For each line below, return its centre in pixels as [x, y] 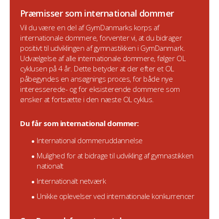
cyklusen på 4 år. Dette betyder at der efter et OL [97, 68]
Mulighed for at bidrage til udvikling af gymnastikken [115, 155]
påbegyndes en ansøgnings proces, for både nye [97, 79]
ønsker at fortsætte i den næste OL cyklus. [87, 99]
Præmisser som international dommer [97, 13]
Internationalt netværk [71, 181]
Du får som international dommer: [79, 123]
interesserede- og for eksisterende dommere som [100, 89]
